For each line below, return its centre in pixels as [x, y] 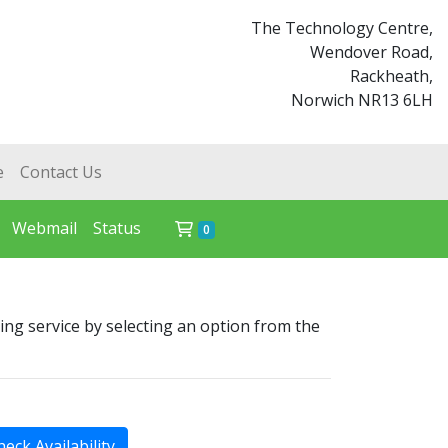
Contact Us [60, 172]
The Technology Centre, [342, 28]
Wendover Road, [371, 52]
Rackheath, [391, 76]
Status [117, 228]
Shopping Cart [268, 228]
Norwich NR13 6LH [362, 100]
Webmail [45, 228]
